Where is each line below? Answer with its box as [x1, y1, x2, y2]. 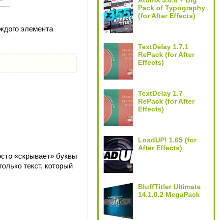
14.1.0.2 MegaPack [138, 191, 200, 198]
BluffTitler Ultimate [138, 183, 201, 191]
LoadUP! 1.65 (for [138, 136, 196, 144]
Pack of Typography [138, 4, 205, 12]
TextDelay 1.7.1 [138, 43, 189, 51]
